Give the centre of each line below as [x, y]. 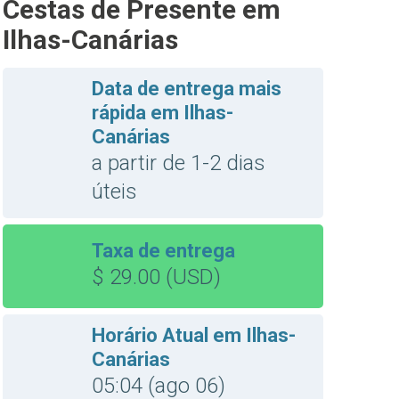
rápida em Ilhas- [163, 113]
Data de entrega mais [187, 89]
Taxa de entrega [163, 250]
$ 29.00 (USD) [156, 277]
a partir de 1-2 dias [179, 163]
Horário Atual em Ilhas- [194, 335]
